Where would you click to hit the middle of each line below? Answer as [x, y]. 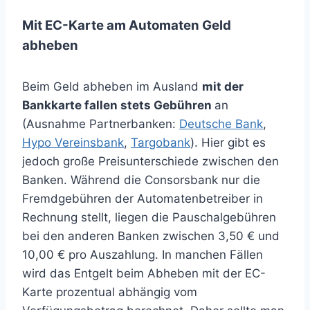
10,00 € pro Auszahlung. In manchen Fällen [143, 255]
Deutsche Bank [221, 124]
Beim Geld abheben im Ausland [112, 86]
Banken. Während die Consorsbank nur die [141, 180]
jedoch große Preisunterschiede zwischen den [151, 161]
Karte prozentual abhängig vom [110, 292]
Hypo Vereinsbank [73, 143]
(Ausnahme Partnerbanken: [101, 124]
